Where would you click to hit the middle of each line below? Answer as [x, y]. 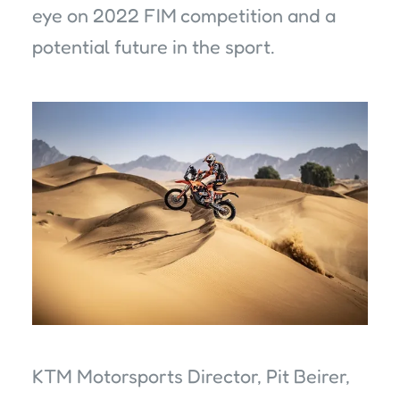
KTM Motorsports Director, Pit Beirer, [191, 376]
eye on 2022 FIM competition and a [184, 16]
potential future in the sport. [154, 47]
